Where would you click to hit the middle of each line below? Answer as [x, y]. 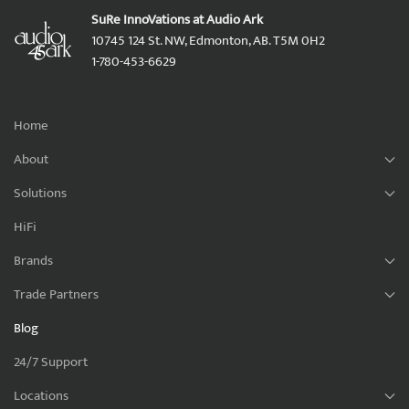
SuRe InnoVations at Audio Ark [177, 20]
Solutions [40, 194]
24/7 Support [51, 362]
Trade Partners [56, 295]
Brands [33, 261]
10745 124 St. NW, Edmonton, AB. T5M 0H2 [208, 41]
